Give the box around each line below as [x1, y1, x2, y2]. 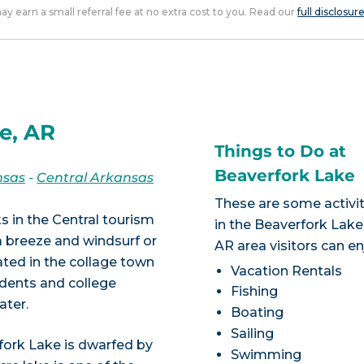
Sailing [231, 326, 275, 342]
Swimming [231, 346, 302, 362]
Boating [231, 305, 284, 321]
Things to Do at [214, 141, 347, 161]
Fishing [231, 284, 279, 300]
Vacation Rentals [231, 262, 343, 279]
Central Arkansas [37, 169, 154, 185]
